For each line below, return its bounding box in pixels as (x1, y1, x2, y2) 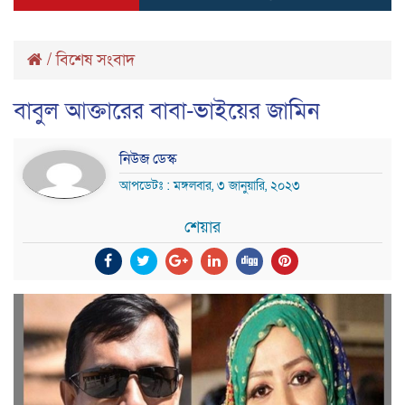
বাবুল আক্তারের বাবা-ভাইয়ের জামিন (14, 95, 320, 127)
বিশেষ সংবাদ (56, 49, 135, 71)
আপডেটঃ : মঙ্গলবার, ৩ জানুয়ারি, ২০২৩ (119, 176, 300, 194)
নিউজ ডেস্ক (119, 148, 176, 169)
